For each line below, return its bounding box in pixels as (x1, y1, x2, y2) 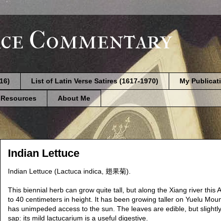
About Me (58, 94, 90, 103)
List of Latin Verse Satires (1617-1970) (31, 77, 158, 85)
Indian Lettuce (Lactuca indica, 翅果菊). (8, 167, 131, 175)
